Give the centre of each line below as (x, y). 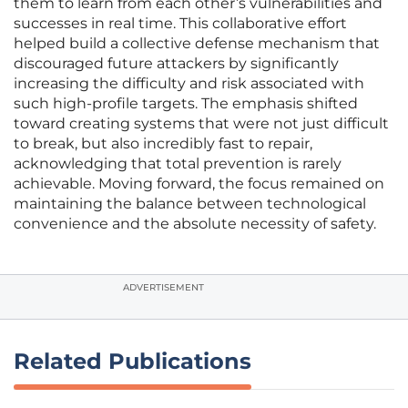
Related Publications (133, 362)
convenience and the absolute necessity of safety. (195, 224)
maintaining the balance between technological (190, 204)
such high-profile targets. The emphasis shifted (186, 104)
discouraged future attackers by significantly (176, 64)
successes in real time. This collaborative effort (180, 24)
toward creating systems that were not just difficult (201, 124)
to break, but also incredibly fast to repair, (163, 144)
